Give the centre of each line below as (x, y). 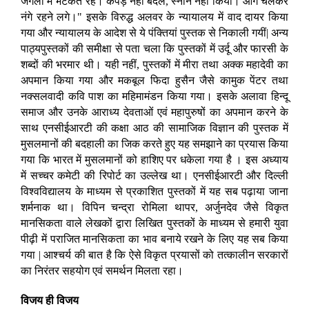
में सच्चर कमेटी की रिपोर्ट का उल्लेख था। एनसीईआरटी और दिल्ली (154, 176)
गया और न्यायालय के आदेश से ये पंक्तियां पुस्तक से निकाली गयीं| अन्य (154, 33)
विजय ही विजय (50, 301)
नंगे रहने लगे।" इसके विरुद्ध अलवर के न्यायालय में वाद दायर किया (154, 17)
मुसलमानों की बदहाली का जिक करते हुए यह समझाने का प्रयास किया (154, 144)
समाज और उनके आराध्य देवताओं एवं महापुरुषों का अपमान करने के (154, 112)
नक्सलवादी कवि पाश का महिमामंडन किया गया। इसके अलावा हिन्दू (154, 97)
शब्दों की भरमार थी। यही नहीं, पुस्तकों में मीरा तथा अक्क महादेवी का (154, 65)
